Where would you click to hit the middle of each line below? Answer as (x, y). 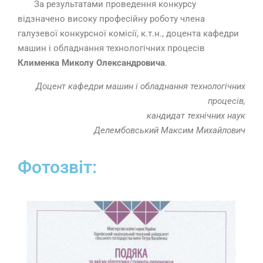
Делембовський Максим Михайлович (170, 131)
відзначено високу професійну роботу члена (111, 19)
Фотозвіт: (57, 167)
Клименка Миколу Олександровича (91, 63)
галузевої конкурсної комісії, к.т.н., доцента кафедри (128, 34)
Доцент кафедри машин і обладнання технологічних (141, 87)
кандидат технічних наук (196, 116)
